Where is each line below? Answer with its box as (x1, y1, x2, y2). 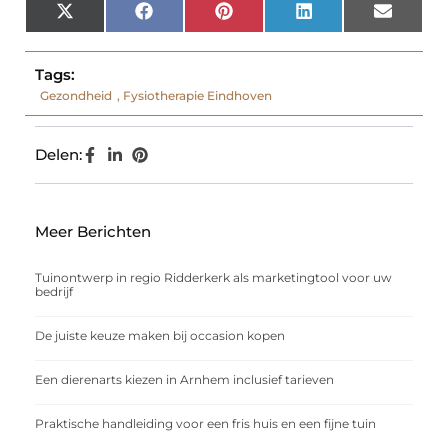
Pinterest (231, 8, 299, 27)
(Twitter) (72, 22, 136, 41)
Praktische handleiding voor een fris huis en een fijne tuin (35, 416, 376, 432)
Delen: (35, 145, 82, 165)
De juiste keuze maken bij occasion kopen (35, 328, 285, 344)
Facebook (151, 8, 224, 27)
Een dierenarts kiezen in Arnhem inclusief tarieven (35, 372, 334, 388)
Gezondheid (40, 88, 112, 104)
